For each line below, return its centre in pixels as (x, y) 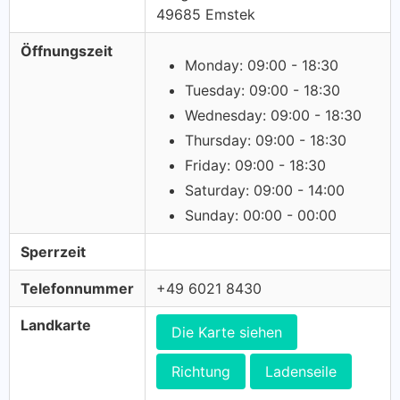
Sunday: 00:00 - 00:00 (261, 215)
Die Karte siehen (227, 332)
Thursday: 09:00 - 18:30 (266, 140)
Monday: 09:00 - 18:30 (262, 65)
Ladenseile (301, 371)
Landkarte (56, 325)
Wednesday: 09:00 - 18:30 (273, 115)
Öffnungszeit (67, 51)
